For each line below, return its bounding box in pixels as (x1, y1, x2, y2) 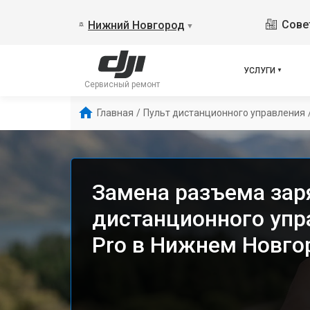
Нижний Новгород (88, 19, 185, 32)
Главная (97, 107, 134, 118)
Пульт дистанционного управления (143, 107, 305, 118)
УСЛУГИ (244, 66, 276, 75)
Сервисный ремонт (84, 80, 160, 89)
